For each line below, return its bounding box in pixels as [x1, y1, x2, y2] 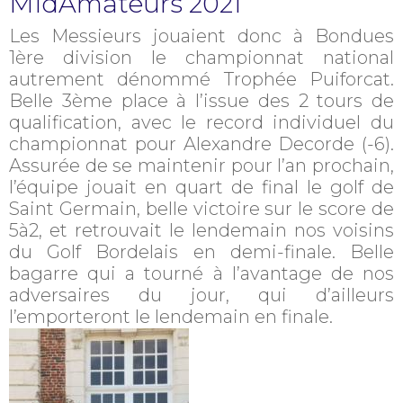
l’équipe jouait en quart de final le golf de [9, 176, 394, 198]
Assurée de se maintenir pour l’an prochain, [9, 155, 394, 176]
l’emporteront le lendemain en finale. [9, 306, 333, 327]
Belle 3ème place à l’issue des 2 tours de [9, 90, 394, 112]
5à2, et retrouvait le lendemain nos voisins [9, 219, 394, 241]
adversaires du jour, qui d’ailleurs [9, 284, 394, 306]
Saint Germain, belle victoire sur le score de [9, 198, 394, 219]
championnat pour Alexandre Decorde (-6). [9, 133, 394, 155]
